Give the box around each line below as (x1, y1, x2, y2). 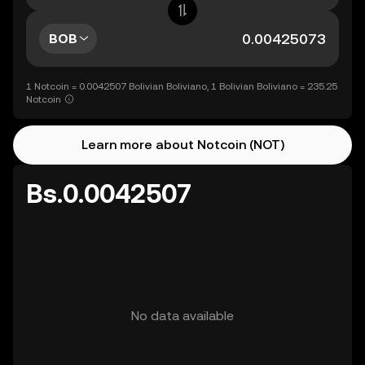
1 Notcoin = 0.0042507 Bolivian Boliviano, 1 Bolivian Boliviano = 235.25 (26, 81, 337, 92)
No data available (131, 308, 234, 323)
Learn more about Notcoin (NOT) (81, 137, 284, 152)
